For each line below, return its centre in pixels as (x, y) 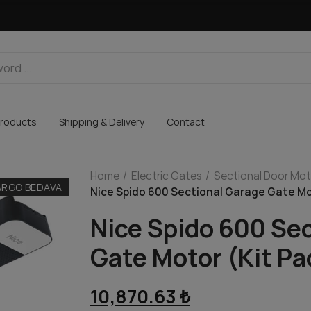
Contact (185, 122)
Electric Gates (166, 176)
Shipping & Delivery (101, 122)
